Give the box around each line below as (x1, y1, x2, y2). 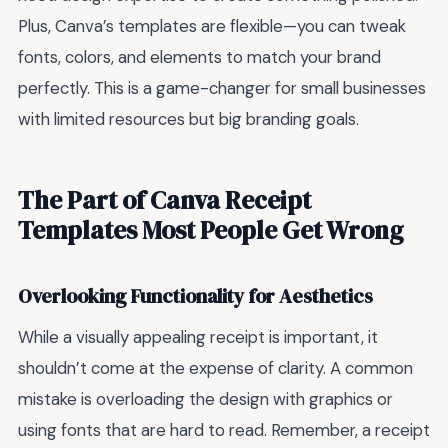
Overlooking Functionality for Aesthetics (18, 282, 373, 310)
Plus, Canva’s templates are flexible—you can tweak (18, 14, 406, 37)
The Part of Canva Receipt (18, 183, 311, 218)
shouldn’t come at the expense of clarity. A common (18, 357, 413, 380)
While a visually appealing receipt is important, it (18, 326, 378, 349)
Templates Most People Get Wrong (18, 213, 403, 248)
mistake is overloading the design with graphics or (18, 388, 393, 411)
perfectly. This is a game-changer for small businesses (18, 76, 426, 99)
